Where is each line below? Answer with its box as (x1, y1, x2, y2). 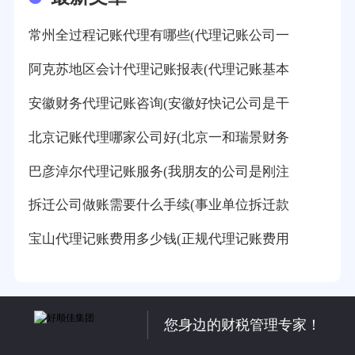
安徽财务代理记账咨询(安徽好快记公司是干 (28, 95, 289, 111)
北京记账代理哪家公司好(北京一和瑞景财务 (28, 129, 289, 145)
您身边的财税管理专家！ (164, 316, 322, 333)
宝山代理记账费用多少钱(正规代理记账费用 (28, 231, 289, 247)
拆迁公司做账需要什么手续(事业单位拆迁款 (28, 197, 289, 213)
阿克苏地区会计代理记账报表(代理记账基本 (28, 61, 289, 77)
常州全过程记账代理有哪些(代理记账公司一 (28, 27, 289, 43)
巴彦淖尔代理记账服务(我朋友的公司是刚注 (28, 163, 289, 179)
